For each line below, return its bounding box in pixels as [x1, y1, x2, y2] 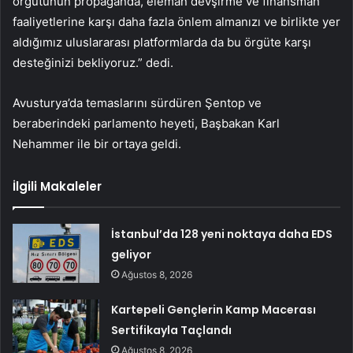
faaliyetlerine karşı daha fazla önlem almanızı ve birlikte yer [13, 13, 340, 29]
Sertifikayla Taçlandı [111, 321, 232, 338]
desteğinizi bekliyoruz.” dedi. [13, 54, 173, 70]
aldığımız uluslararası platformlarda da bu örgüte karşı [13, 34, 311, 50]
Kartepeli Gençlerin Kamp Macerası [111, 301, 317, 318]
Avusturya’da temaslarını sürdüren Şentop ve [13, 95, 262, 110]
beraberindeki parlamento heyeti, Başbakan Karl [13, 115, 280, 131]
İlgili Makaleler [13, 177, 102, 195]
